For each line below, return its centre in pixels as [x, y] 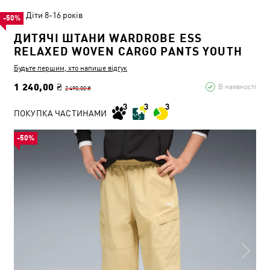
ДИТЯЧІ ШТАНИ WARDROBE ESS [108, 38]
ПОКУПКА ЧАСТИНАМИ [61, 113]
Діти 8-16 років [55, 15]
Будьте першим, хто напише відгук [71, 68]
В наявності [237, 87]
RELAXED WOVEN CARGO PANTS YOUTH [128, 51]
